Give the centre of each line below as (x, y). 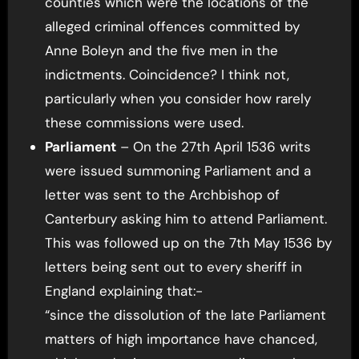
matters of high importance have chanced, (181, 339)
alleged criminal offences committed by (172, 26)
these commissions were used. (144, 122)
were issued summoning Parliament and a (177, 170)
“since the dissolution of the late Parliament (185, 315)
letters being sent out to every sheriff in (173, 266)
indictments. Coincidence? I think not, (167, 74)
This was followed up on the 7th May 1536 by (188, 242)
